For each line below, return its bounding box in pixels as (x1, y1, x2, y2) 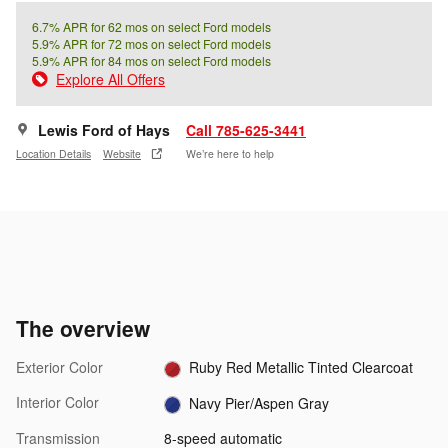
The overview (16, 313, 150, 344)
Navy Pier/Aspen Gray (189, 392, 330, 413)
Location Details (16, 145, 91, 161)
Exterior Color (16, 357, 103, 378)
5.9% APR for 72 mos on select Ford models (32, 35, 271, 53)
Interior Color (16, 392, 99, 413)
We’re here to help (186, 145, 274, 161)
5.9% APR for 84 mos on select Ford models (32, 52, 271, 70)
